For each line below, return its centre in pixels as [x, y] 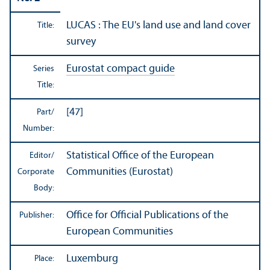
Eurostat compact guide [121, 69]
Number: [39, 129]
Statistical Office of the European [140, 156]
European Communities [120, 232]
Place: [44, 259]
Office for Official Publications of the [147, 216]
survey [81, 42]
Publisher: [37, 216]
